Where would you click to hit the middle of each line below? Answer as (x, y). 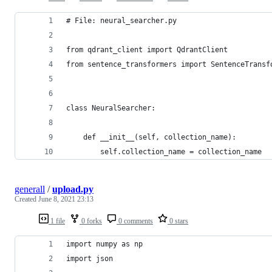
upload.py (73, 189)
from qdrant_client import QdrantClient (147, 49)
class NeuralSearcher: (111, 108)
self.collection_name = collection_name (164, 151)
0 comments (135, 221)
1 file (57, 221)
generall (30, 189)
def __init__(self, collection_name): (151, 137)
